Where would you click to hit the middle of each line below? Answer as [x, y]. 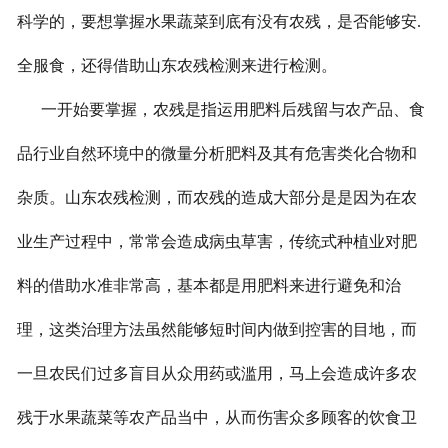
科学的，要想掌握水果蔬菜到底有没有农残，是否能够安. [218, 22]
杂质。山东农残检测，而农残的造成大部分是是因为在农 [216, 198]
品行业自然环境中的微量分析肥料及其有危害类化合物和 [216, 154]
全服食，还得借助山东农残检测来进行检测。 [176, 66]
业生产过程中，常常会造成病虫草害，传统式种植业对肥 [216, 242]
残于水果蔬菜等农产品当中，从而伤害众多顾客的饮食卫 [216, 418]
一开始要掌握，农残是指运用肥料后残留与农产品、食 [220, 110]
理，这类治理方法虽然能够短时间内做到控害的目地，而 [216, 330]
